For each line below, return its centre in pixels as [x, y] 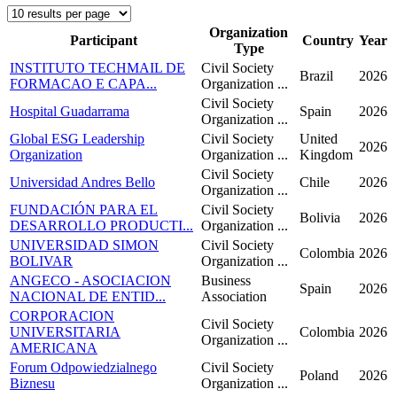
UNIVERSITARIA [65, 332]
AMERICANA [54, 348]
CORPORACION [62, 316]
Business [226, 281]
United [319, 139]
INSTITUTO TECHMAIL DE [97, 68]
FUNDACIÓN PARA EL [84, 210]
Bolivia [320, 218]
